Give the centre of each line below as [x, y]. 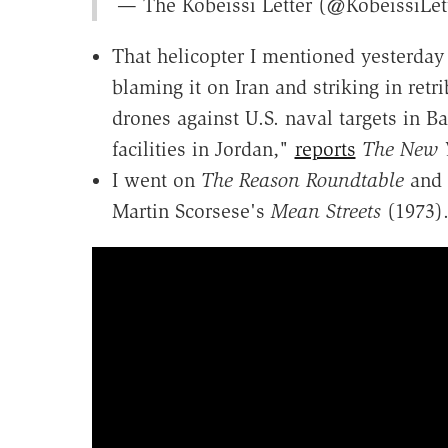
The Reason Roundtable [305, 180]
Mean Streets [328, 211]
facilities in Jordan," [203, 149]
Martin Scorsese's [191, 211]
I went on [156, 180]
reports [325, 149]
